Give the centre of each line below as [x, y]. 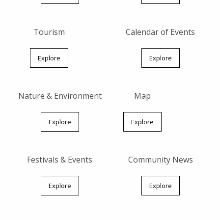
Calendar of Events [160, 32]
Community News [160, 160]
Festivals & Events [60, 160]
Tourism [49, 32]
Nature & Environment [60, 96]
